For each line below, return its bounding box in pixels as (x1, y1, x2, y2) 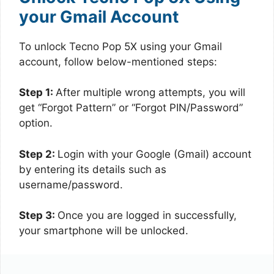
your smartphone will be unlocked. (19, 224, 188, 237)
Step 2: (19, 147, 57, 160)
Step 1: (19, 86, 56, 98)
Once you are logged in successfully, (57, 209, 237, 221)
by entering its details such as (19, 163, 166, 176)
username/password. (19, 178, 123, 191)
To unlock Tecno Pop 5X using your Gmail (19, 40, 222, 53)
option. (19, 117, 53, 129)
